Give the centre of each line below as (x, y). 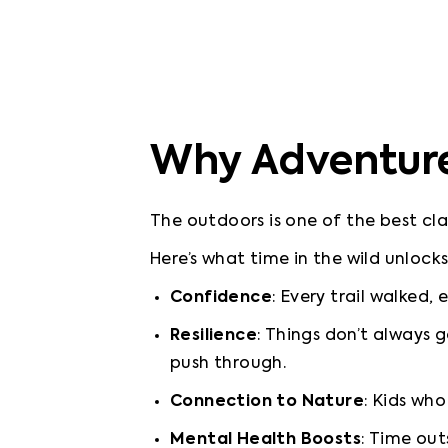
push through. (228, 364)
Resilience (213, 336)
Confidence (221, 298)
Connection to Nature (267, 402)
